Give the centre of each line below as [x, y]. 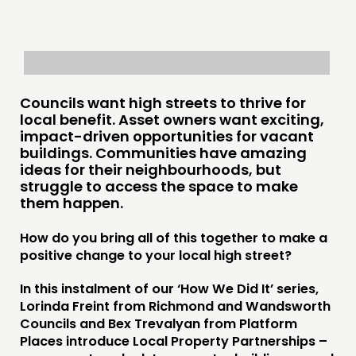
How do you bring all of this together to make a [174, 238]
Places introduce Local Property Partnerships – [174, 341]
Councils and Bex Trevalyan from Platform [159, 323]
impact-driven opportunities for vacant [167, 136]
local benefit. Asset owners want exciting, [172, 120]
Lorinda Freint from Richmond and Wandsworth [175, 306]
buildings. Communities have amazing [163, 153]
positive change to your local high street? [156, 255]
